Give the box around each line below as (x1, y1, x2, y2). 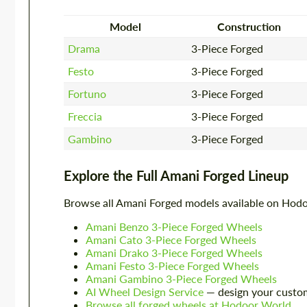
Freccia (68, 109, 103, 123)
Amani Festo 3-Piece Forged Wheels (86, 259, 259, 273)
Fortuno (68, 86, 107, 100)
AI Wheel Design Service (86, 285, 204, 299)
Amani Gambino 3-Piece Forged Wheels (86, 272, 277, 286)
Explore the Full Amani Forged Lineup (64, 167, 288, 184)
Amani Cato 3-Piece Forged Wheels (86, 233, 256, 247)
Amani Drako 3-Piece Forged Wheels (86, 246, 262, 260)
